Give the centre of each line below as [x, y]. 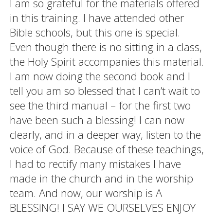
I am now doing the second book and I [100, 76]
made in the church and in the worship [101, 178]
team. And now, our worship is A [86, 193]
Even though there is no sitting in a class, [106, 47]
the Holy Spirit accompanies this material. [107, 61]
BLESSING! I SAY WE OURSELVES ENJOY [103, 207]
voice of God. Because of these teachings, [107, 149]
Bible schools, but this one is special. [95, 32]
